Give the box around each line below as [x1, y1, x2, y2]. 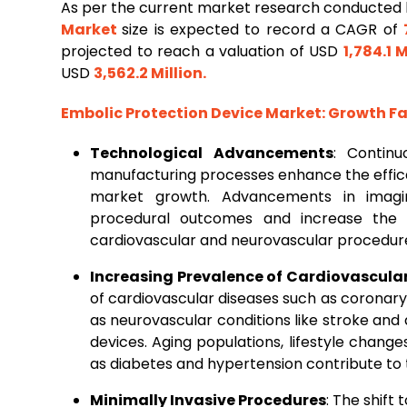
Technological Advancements [90, 143, 333, 164]
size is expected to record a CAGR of [122, 19, 404, 40]
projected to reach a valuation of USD [61, 41, 343, 62]
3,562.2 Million [94, 63, 203, 84]
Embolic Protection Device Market [61, 103, 322, 124]
